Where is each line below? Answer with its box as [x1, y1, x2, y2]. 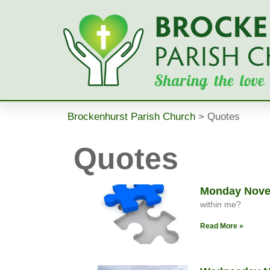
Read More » [199, 221, 243, 230]
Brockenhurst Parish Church [67, 110, 195, 122]
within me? [199, 199, 241, 209]
